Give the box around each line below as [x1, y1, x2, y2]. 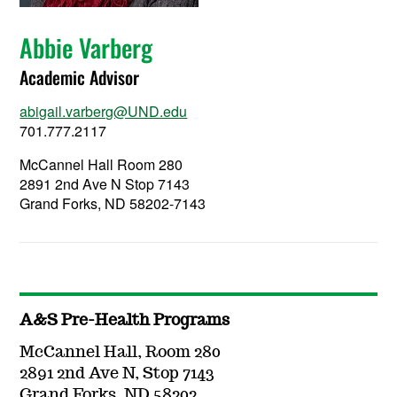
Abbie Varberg [19, 29, 153, 66]
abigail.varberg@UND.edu [19, 101, 188, 122]
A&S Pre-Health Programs [19, 313, 230, 330]
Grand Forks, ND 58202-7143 [19, 193, 206, 214]
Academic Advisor [19, 64, 140, 91]
